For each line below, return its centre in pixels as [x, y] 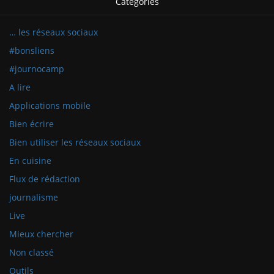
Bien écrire [31, 124]
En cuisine [30, 160]
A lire [20, 87]
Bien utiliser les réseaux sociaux [75, 142]
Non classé [31, 252]
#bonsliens [32, 50]
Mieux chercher [41, 234]
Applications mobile [50, 105]
